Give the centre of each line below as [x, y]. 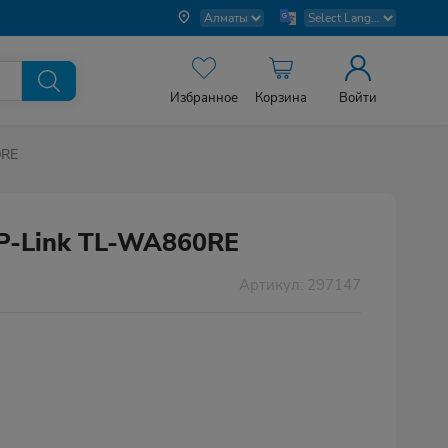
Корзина [281, 98]
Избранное [204, 98]
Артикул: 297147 [300, 284]
